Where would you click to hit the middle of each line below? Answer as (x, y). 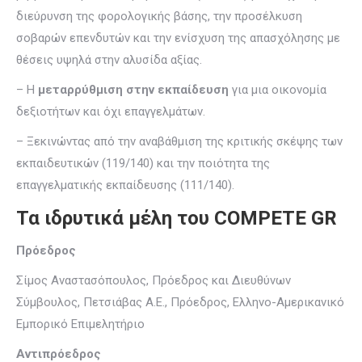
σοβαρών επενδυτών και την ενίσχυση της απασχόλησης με (178, 38)
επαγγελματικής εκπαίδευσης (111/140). (125, 185)
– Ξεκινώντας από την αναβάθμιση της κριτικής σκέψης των (179, 141)
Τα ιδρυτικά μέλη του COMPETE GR (177, 218)
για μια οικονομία (278, 90)
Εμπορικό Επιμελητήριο (80, 324)
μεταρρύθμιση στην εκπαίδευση (133, 90)
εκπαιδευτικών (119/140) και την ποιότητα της (143, 163)
